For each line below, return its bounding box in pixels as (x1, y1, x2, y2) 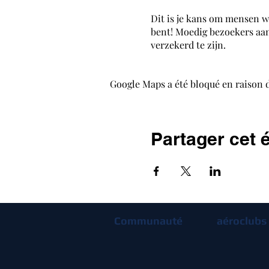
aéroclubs (216, 214, 267, 227)
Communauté (114, 214, 183, 227)
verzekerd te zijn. (150, 38, 226, 51)
